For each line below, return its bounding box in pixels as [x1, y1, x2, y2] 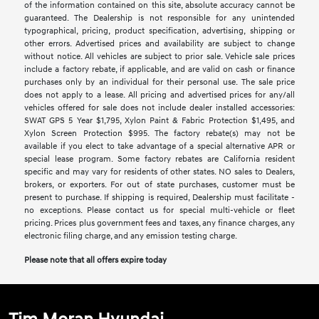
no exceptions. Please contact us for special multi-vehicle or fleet [24, 204, 295, 216]
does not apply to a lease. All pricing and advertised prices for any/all [24, 89, 295, 100]
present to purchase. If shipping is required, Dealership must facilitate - [24, 192, 295, 203]
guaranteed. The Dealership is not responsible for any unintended [24, 12, 295, 23]
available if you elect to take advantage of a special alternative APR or [24, 140, 295, 152]
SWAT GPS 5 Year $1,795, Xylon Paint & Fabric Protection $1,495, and [24, 115, 295, 126]
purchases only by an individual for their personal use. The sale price [24, 76, 295, 88]
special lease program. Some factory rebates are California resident [24, 153, 295, 164]
